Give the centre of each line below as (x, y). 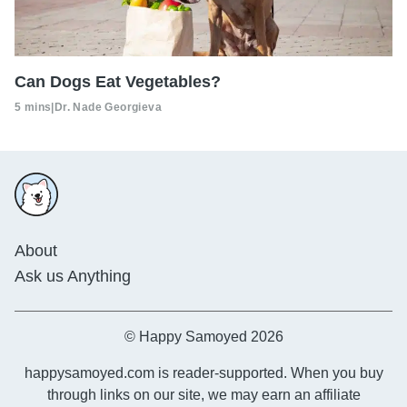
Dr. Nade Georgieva (108, 107)
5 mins (33, 107)
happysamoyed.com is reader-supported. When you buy (203, 372)
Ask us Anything (73, 276)
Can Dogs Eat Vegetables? (118, 81)
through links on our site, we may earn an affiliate (203, 394)
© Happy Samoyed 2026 (203, 336)
